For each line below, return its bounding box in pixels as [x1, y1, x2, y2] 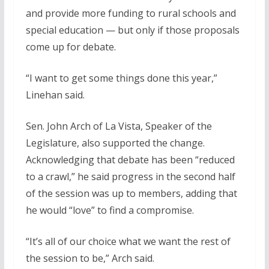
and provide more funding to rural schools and [25, 7, 236, 20]
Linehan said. [25, 88, 85, 102]
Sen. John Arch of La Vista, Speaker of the [25, 119, 212, 133]
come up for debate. [25, 40, 116, 54]
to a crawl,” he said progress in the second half [25, 170, 235, 184]
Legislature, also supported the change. [25, 136, 205, 150]
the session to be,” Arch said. [25, 252, 154, 265]
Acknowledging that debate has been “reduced [25, 153, 235, 167]
